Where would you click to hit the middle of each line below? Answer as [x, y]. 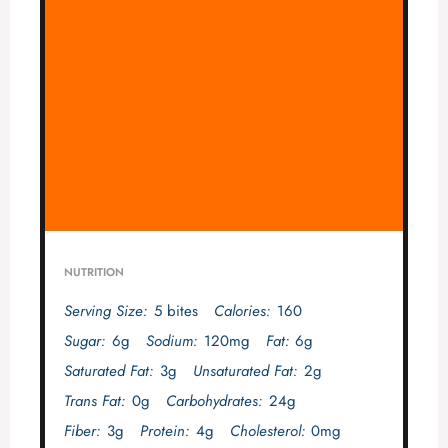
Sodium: [171, 341]
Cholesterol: [267, 431]
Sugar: [84, 341]
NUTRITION [93, 272]
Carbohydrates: [213, 401]
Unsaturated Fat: [244, 371]
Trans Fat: [94, 401]
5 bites [175, 311]
